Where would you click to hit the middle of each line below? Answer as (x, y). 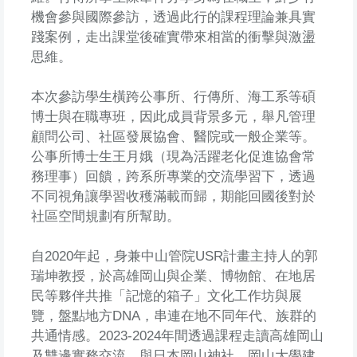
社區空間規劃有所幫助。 (105, 216)
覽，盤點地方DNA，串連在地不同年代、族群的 (173, 316)
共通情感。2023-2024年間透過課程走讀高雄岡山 (177, 335)
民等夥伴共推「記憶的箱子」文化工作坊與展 (166, 296)
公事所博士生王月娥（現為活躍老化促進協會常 (173, 156)
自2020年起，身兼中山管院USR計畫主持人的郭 (174, 256)
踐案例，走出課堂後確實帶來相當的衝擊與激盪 (173, 37)
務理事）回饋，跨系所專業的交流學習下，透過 (173, 176)
